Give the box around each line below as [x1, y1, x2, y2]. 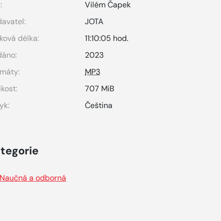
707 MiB [85, 83, 115, 94]
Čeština [85, 100, 113, 110]
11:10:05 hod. [85, 33, 129, 43]
